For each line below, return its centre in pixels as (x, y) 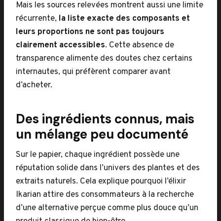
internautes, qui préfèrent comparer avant (93, 72)
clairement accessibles (60, 45)
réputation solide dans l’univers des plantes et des (108, 168)
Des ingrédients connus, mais (105, 119)
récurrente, (37, 19)
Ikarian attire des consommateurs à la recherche (105, 195)
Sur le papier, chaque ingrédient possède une (98, 155)
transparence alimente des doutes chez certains (104, 59)
